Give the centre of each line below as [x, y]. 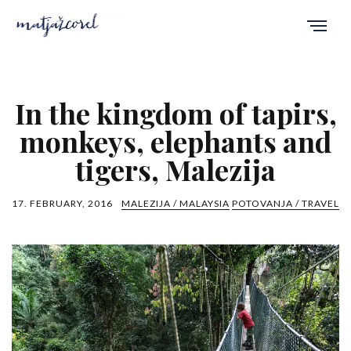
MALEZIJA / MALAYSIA [175, 203]
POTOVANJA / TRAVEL [286, 203]
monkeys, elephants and [175, 141]
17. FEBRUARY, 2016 [62, 203]
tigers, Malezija [175, 169]
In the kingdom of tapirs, [175, 112]
